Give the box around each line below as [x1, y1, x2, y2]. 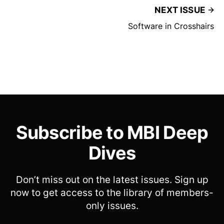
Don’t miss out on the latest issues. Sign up [15, 174, 208, 186]
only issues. [85, 200, 138, 212]
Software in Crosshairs [128, 21, 214, 31]
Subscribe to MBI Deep [15, 121, 208, 144]
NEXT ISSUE [154, 5, 205, 15]
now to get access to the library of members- [10, 187, 213, 199]
